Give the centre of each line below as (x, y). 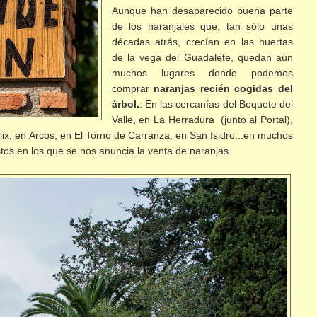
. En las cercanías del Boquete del (216, 104)
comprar (133, 89)
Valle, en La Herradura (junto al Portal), (202, 120)
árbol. (125, 104)
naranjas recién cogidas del (224, 89)
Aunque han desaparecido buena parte (202, 11)
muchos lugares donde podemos (202, 73)
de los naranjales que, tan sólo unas (202, 27)
